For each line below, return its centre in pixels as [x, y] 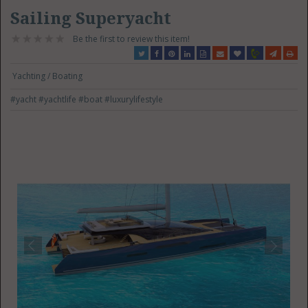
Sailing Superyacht [91, 19]
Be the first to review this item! [132, 39]
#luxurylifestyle [134, 99]
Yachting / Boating [48, 76]
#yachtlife [59, 99]
